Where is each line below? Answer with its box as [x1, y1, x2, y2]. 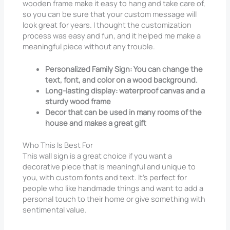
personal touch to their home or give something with [23, 194, 206, 204]
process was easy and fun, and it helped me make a [23, 30, 201, 41]
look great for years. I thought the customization [23, 20, 192, 30]
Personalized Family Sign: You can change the [45, 64, 203, 74]
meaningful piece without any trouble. [23, 41, 156, 52]
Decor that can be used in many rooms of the [45, 107, 202, 118]
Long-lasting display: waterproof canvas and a [45, 85, 205, 96]
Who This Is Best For [23, 140, 93, 150]
